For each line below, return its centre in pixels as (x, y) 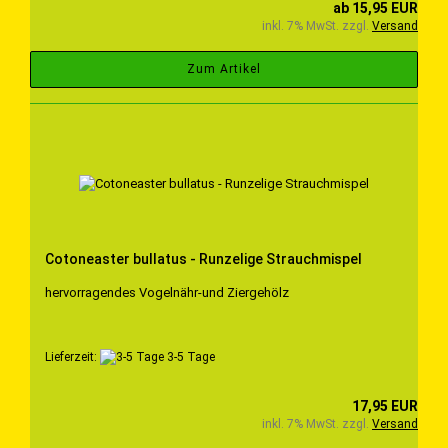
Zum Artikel (224, 68)
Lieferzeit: (72, 356)
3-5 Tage (189, 356)
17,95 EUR (385, 406)
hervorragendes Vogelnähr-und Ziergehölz (167, 292)
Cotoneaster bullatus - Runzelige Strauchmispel (203, 258)
